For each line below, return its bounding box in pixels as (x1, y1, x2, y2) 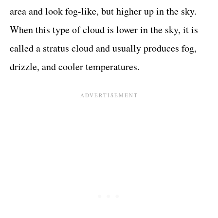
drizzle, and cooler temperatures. (10, 59, 140, 73)
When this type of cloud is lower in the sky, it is (10, 22, 198, 36)
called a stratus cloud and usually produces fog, (10, 41, 197, 54)
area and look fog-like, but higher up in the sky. (10, 4, 197, 18)
